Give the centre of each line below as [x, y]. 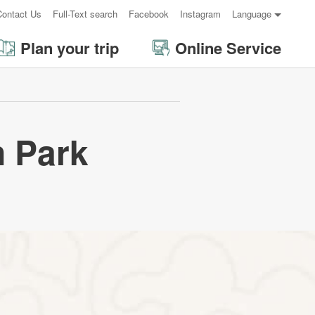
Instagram [200, 14]
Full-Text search [85, 14]
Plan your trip [70, 47]
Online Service [228, 47]
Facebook [149, 14]
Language [252, 14]
